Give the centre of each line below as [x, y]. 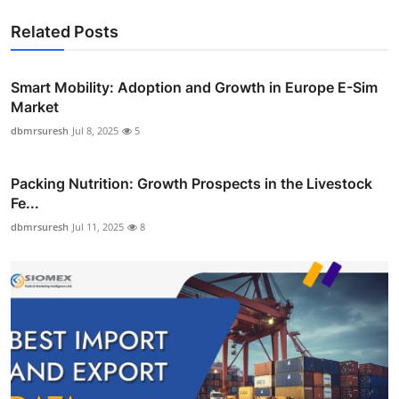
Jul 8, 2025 [95, 130]
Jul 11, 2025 [98, 226]
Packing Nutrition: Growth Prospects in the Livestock [191, 183]
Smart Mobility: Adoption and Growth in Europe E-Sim [194, 87]
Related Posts [65, 31]
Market [35, 106]
